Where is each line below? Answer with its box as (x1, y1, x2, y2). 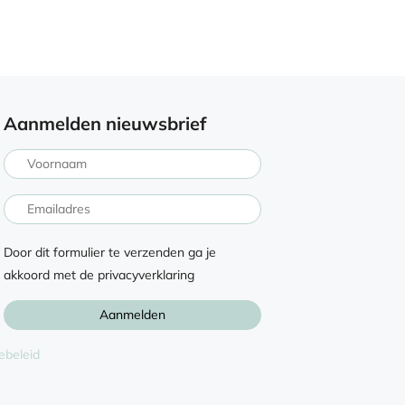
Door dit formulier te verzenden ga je (4, 243, 216, 260)
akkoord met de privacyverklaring (4, 266, 194, 283)
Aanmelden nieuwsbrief (4, 111, 206, 135)
